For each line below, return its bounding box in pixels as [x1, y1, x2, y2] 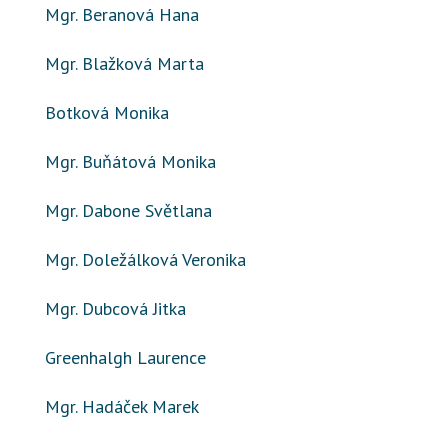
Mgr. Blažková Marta [45, 52, 204, 75]
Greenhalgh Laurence [45, 346, 206, 369]
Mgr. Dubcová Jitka [45, 297, 186, 320]
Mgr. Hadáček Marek [45, 395, 199, 418]
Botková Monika [45, 101, 169, 124]
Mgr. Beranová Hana [45, 3, 199, 26]
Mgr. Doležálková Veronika [45, 248, 246, 271]
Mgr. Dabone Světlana [45, 199, 212, 222]
